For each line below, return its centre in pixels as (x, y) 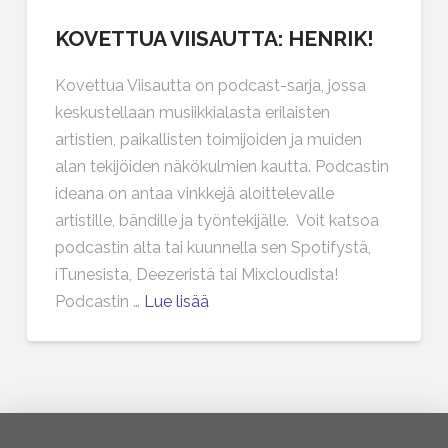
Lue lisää (177, 301)
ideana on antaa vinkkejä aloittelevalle (195, 193)
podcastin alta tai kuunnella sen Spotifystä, (213, 247)
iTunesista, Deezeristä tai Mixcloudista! (197, 274)
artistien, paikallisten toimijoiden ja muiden (209, 139)
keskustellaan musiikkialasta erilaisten (193, 112)
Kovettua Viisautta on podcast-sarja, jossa (211, 85)
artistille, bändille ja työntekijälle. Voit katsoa (217, 220)
